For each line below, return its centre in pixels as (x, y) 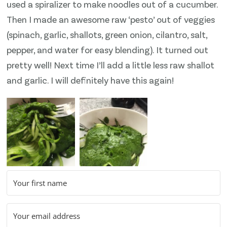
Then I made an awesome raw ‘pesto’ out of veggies (111, 20)
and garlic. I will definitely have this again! (90, 80)
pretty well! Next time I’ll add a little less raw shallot (111, 65)
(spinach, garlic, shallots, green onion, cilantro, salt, (107, 35)
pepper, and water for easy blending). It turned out (108, 50)
